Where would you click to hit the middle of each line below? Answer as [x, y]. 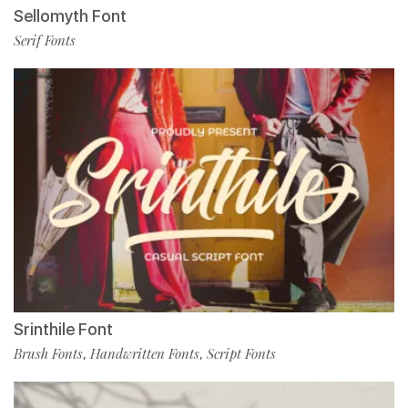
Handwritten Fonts [145, 353]
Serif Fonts [45, 40]
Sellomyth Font [70, 15]
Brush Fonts [48, 353]
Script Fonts [241, 353]
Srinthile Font [63, 329]
